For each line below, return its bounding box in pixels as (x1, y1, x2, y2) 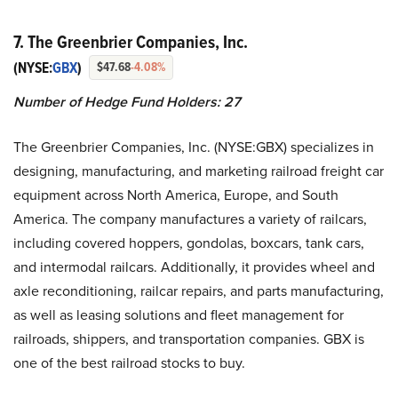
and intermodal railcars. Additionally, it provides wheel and (13, 256, 375, 276)
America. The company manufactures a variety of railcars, (13, 208, 367, 228)
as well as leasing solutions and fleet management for (13, 304, 344, 324)
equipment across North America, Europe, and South (13, 184, 338, 204)
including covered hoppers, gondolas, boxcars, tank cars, (13, 232, 364, 252)
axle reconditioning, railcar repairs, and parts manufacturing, (13, 280, 384, 300)
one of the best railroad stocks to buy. (13, 352, 245, 372)
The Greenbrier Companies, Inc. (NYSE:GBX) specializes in (13, 136, 374, 156)
